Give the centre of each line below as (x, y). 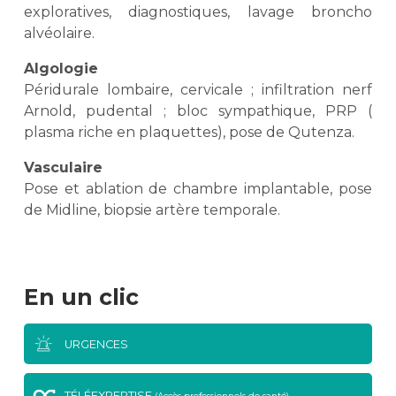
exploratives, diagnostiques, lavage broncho (198, 12)
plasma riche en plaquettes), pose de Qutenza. (189, 133)
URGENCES (96, 344)
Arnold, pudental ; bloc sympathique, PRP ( (198, 111)
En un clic (81, 297)
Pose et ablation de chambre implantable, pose (198, 189)
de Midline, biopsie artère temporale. (152, 210)
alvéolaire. (59, 34)
